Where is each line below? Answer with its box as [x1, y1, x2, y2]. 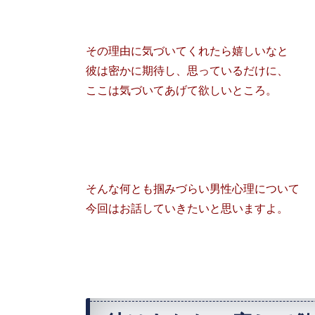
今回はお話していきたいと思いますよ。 [86, 201, 288, 215]
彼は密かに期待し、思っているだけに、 [86, 63, 288, 77]
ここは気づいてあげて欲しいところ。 [86, 83, 277, 97]
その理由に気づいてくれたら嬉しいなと [86, 44, 288, 58]
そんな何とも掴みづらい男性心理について [86, 181, 300, 195]
